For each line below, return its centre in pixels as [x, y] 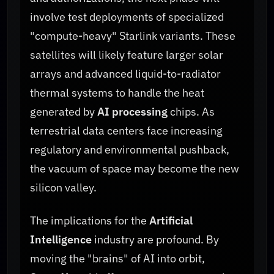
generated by [64, 111]
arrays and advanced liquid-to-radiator [125, 73]
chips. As [191, 111]
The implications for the [90, 221]
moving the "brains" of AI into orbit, [117, 259]
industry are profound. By [155, 240]
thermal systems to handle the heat [117, 92]
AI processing [132, 111]
